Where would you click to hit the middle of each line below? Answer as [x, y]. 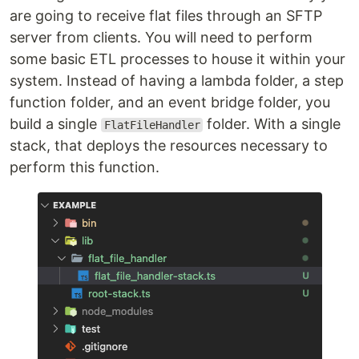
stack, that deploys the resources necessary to [169, 145]
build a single [55, 124]
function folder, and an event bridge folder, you [170, 102]
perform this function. [85, 167]
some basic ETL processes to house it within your [177, 59]
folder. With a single [272, 124]
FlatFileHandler [152, 125]
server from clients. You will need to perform [161, 37]
